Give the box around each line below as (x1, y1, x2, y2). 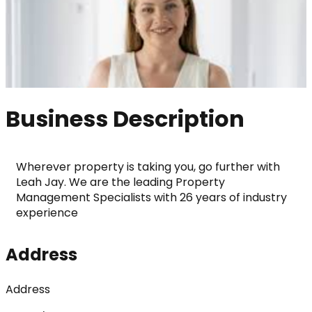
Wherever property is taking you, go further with (16, 158, 280, 175)
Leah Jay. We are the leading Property (16, 173, 225, 190)
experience (16, 204, 78, 221)
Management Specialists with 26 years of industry (16, 189, 287, 205)
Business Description (6, 103, 244, 135)
